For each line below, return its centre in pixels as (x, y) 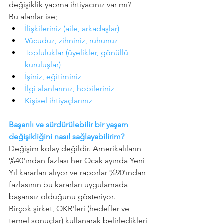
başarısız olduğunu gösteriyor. (62, 197)
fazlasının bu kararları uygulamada (69, 185)
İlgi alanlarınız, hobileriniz (70, 89)
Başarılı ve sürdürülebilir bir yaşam (70, 125)
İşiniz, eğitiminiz (53, 77)
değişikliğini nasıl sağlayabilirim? (67, 137)
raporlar (94, 173)
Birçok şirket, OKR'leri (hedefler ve (70, 209)
